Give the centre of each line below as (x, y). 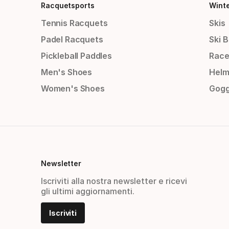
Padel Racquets (72, 40)
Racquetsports (68, 6)
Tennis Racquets (74, 23)
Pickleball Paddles (76, 56)
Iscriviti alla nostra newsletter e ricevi (114, 181)
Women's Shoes (73, 89)
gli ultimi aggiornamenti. (88, 191)
